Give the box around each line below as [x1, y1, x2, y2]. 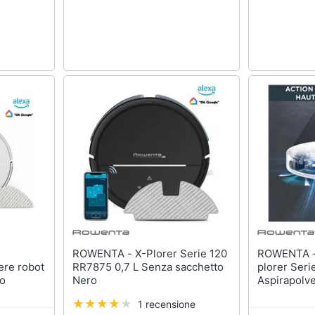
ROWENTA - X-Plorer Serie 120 [72, 247, 135, 261]
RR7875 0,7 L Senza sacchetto [72, 260, 224, 274]
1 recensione [137, 298, 195, 311]
